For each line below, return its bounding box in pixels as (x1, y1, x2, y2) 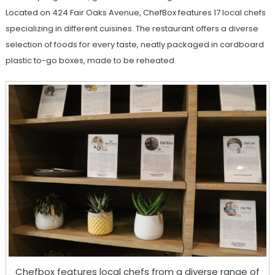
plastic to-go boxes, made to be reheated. (5, 55, 176, 67)
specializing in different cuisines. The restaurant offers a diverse (5, 23, 258, 35)
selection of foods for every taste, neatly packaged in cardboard (5, 39, 264, 51)
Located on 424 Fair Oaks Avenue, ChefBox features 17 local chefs (5, 7, 266, 19)
